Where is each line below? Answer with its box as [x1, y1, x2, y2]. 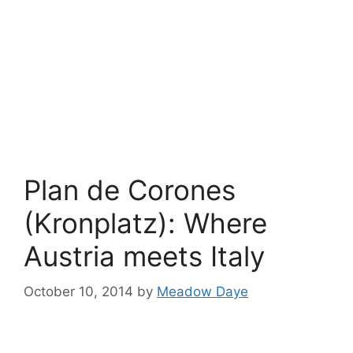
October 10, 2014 [24, 283, 133, 299]
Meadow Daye [157, 283, 248, 299]
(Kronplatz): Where [24, 206, 267, 240]
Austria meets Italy [24, 240, 265, 273]
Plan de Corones [24, 173, 236, 206]
